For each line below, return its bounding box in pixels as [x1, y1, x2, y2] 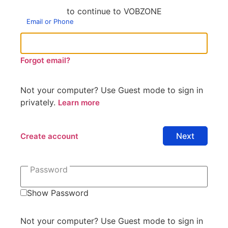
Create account [20, 131, 78, 141]
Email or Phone [26, 17, 74, 25]
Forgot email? [20, 55, 70, 65]
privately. [20, 97, 58, 107]
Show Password [27, 187, 89, 198]
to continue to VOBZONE [66, 6, 162, 16]
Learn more [58, 97, 100, 107]
